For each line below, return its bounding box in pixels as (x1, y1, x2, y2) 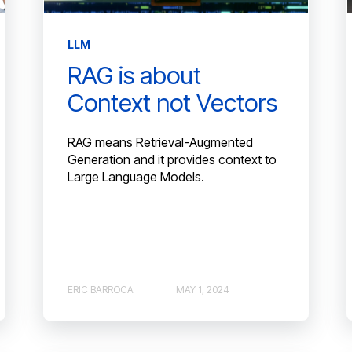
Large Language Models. (67, 169, 204, 185)
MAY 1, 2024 (175, 283, 229, 295)
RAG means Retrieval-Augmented (67, 134, 253, 151)
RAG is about (67, 60, 201, 90)
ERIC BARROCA (67, 283, 134, 295)
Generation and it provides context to (67, 152, 277, 168)
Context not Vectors (67, 88, 277, 118)
